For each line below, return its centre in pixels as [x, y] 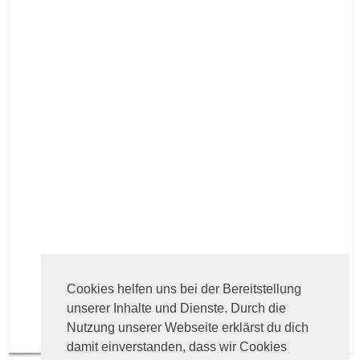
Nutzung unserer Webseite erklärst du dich [188, 328]
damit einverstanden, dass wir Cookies [177, 347]
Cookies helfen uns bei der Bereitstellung [184, 289]
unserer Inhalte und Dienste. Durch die [176, 309]
